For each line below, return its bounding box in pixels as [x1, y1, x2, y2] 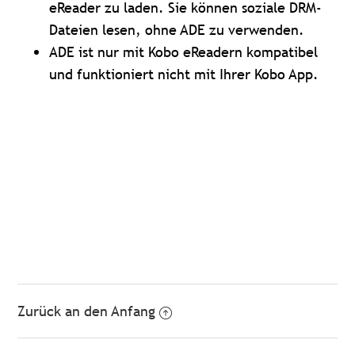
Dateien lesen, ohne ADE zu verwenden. [49, 21, 305, 40]
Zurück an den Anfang [17, 302, 156, 321]
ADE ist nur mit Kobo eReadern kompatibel [49, 43, 319, 62]
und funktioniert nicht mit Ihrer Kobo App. [49, 65, 319, 84]
